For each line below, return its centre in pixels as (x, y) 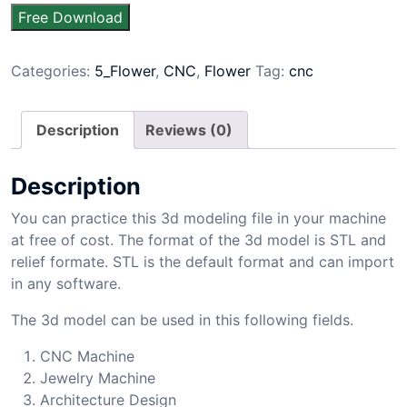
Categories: (53, 71)
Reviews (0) (189, 130)
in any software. (66, 283)
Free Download (70, 17)
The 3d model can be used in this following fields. (182, 319)
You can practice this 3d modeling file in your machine (199, 218)
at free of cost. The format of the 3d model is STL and (199, 239)
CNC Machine (87, 356)
